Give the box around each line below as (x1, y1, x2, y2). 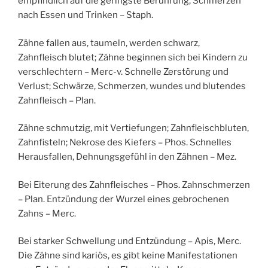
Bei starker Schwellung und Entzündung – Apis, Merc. (18, 236, 241, 247)
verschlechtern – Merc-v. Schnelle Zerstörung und (18, 66, 229, 77)
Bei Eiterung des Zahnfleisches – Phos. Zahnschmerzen (18, 179, 250, 190)
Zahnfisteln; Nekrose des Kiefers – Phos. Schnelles (18, 137, 232, 148)
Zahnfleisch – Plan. (18, 95, 96, 106)
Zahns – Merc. (18, 208, 76, 219)
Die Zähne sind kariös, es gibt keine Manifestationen (18, 250, 237, 261)
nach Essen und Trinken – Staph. (18, 10, 153, 21)
